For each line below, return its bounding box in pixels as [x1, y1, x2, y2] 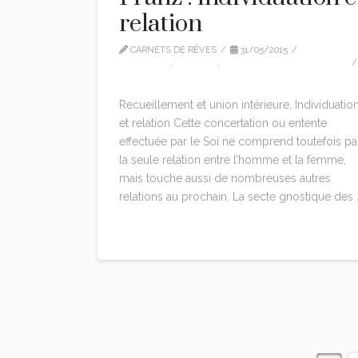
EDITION [181, 57, 217, 68]
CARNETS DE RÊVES [127, 44, 217, 55]
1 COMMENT [129, 70, 185, 81]
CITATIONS [125, 57, 170, 68]
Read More [118, 222, 187, 237]
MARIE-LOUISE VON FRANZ [228, 57, 348, 68]
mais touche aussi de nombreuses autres [118, 172, 331, 185]
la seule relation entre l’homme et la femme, [118, 153, 346, 167]
